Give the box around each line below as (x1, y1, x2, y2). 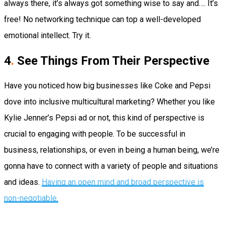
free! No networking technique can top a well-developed (4, 14, 201, 24)
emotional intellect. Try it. (4, 30, 99, 40)
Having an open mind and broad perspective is (42, 177, 204, 187)
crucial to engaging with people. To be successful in (4, 129, 185, 139)
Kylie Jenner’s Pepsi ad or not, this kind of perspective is (4, 113, 204, 123)
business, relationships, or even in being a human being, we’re (4, 145, 219, 155)
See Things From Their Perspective (14, 53, 209, 68)
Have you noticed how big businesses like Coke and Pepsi (4, 80, 210, 90)
